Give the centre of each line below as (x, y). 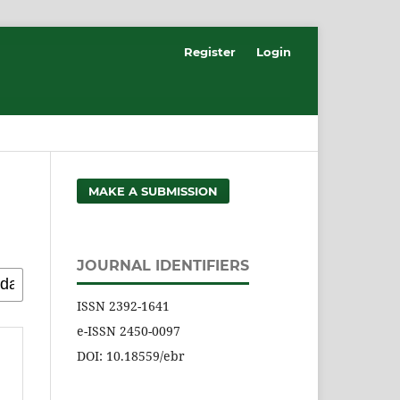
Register (210, 51)
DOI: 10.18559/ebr (131, 355)
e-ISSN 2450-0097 (129, 330)
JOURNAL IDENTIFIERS (163, 265)
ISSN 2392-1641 (123, 305)
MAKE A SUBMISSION (153, 191)
